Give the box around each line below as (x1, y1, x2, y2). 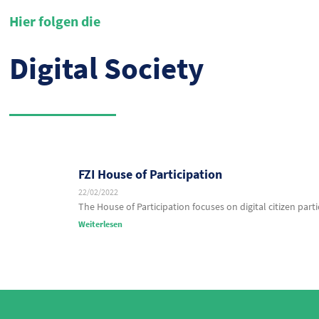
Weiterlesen (78, 219, 122, 229)
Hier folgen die (9, 12, 100, 30)
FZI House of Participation (78, 166, 222, 182)
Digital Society (9, 49, 204, 88)
